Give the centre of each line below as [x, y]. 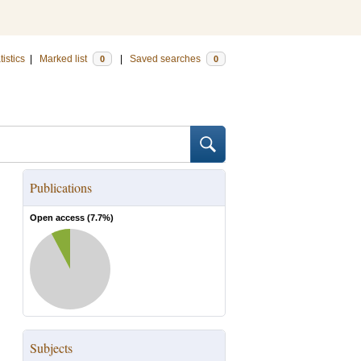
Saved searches [166, 59]
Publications [61, 187]
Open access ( [60, 218]
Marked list [64, 59]
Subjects [51, 348]
